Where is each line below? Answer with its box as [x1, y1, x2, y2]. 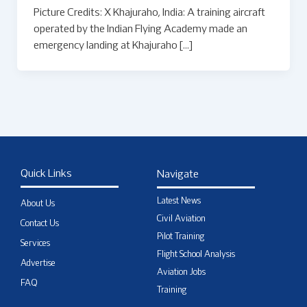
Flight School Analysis [157, 250, 235, 259]
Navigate [157, 169, 199, 180]
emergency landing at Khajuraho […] [33, 40, 193, 51]
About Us [21, 199, 55, 208]
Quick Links [21, 169, 72, 179]
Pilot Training [157, 232, 204, 241]
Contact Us [21, 219, 59, 228]
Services [21, 239, 50, 248]
